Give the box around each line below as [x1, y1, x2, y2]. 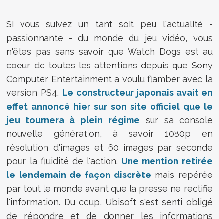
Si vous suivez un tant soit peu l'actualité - [6, 19, 213, 29]
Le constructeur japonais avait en [62, 87, 213, 98]
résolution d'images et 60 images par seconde [6, 142, 213, 153]
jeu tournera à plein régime [6, 114, 140, 125]
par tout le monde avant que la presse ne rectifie [6, 183, 213, 194]
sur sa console [139, 114, 213, 125]
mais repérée [151, 169, 213, 180]
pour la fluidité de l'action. [6, 155, 122, 166]
